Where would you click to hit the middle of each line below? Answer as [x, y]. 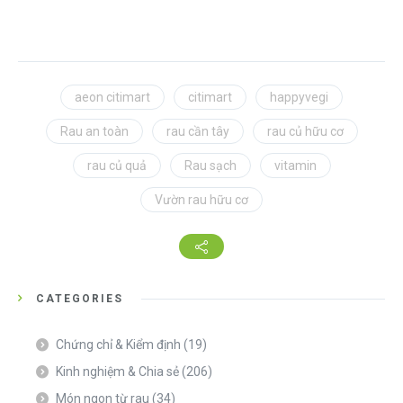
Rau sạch [210, 166]
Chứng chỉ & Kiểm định [118, 345]
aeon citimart [112, 98]
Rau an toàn [94, 132]
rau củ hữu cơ [305, 132]
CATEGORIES [80, 299]
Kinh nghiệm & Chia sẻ [117, 372]
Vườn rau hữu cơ [201, 200]
